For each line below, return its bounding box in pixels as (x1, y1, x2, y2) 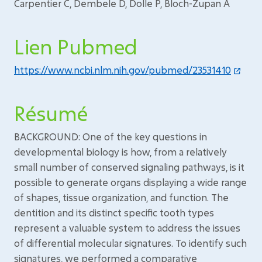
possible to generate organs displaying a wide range (14, 176, 247, 188)
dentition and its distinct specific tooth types (14, 206, 214, 219)
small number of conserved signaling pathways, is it (14, 161, 244, 173)
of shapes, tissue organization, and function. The (14, 191, 229, 204)
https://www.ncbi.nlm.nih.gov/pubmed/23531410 (14, 64, 231, 76)
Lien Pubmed (14, 33, 137, 60)
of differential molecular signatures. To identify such (14, 237, 247, 249)
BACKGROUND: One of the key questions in (14, 130, 207, 143)
